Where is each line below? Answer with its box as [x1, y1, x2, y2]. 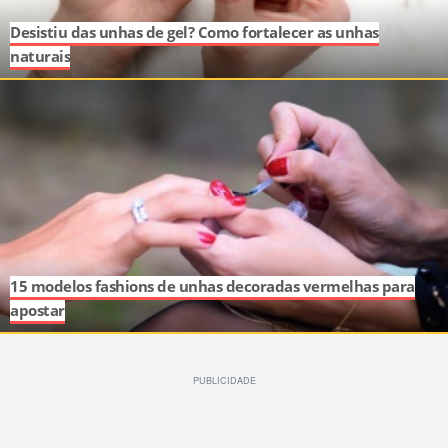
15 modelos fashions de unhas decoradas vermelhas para [10, 276, 415, 298]
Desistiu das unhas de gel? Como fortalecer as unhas [10, 22, 379, 44]
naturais [10, 46, 70, 68]
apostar [10, 300, 65, 322]
